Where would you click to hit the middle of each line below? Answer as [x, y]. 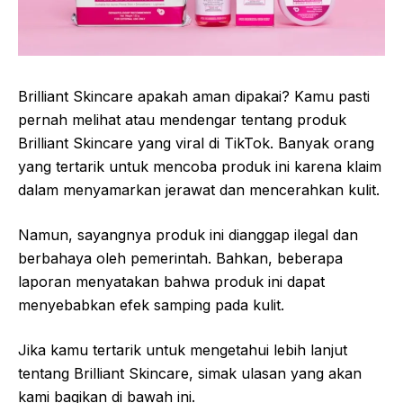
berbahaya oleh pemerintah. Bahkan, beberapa [180, 259]
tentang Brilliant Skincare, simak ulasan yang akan [190, 374]
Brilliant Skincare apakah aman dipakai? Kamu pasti [194, 97]
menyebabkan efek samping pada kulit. [151, 305]
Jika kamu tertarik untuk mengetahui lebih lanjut [183, 350]
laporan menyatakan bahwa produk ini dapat [171, 282]
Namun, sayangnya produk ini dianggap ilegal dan [188, 235]
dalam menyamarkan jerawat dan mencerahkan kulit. [199, 190]
